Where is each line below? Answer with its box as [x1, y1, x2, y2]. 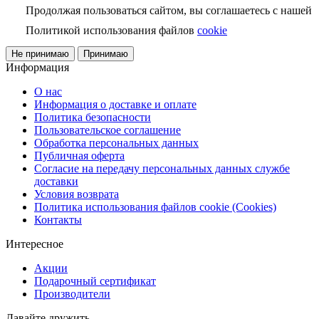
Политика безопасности [34, 110, 151, 123]
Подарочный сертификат [34, 274, 156, 287]
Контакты [34, 213, 82, 226]
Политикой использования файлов [26, 23, 197, 36]
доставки [34, 174, 78, 187]
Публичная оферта [34, 149, 125, 162]
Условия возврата [34, 187, 119, 200]
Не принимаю [11, 48, 69, 59]
